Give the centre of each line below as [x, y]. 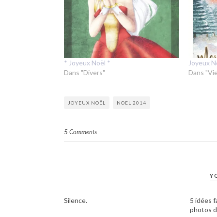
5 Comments [80, 132]
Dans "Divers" [85, 72]
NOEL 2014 [132, 102]
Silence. [76, 200]
